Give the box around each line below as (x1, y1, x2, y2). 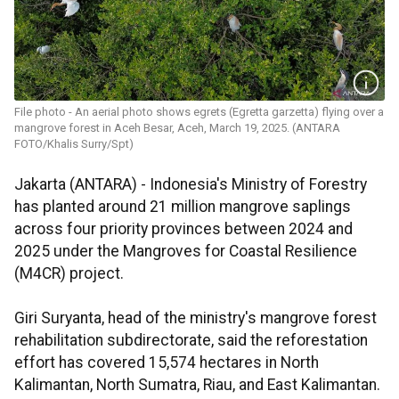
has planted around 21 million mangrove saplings (14, 198, 351, 216)
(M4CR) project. (14, 265, 124, 283)
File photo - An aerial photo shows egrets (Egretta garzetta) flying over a (14, 105, 384, 119)
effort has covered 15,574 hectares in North (14, 354, 319, 372)
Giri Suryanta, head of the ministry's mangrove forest (14, 309, 377, 328)
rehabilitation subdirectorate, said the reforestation (14, 331, 368, 350)
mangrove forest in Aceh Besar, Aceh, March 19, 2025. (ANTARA (14, 121, 340, 135)
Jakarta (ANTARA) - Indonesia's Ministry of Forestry (14, 175, 367, 194)
